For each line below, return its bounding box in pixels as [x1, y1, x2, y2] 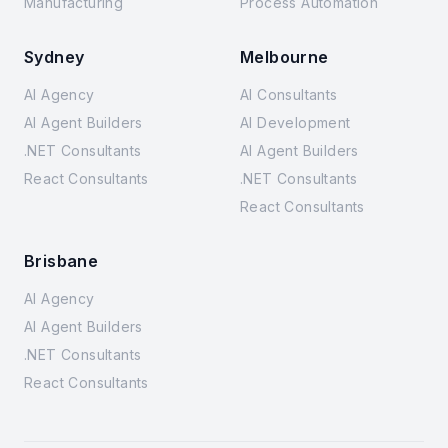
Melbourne [240, 47, 329, 67]
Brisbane [24, 251, 99, 271]
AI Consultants [240, 86, 338, 103]
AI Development [240, 114, 351, 131]
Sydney [24, 47, 85, 67]
